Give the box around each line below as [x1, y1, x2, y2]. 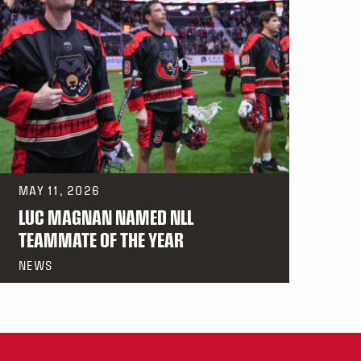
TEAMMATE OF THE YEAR [19, 228, 184, 251]
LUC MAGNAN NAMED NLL [19, 205, 193, 229]
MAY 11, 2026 [19, 184, 101, 197]
